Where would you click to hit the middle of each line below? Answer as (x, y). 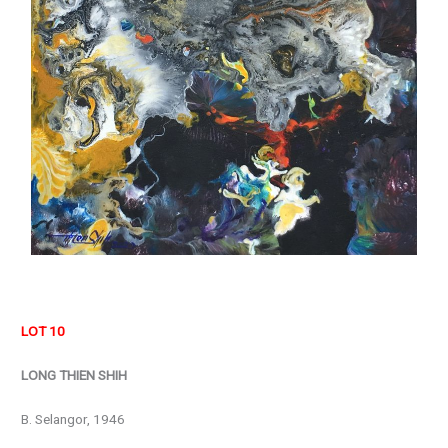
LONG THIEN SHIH (74, 375)
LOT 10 (43, 331)
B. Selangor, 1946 (73, 419)
